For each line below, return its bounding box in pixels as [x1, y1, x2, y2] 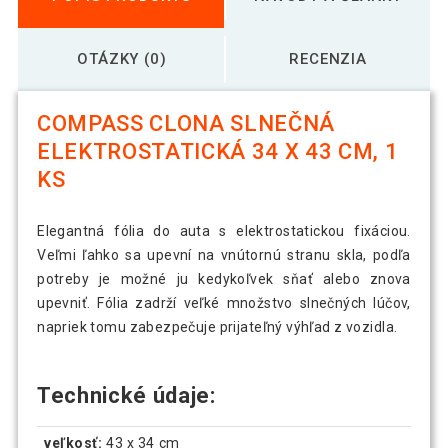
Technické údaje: [37, 383, 216, 409]
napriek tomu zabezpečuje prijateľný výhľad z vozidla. [37, 319, 398, 336]
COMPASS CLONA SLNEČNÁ [37, 111, 335, 137]
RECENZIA [288, 49, 368, 68]
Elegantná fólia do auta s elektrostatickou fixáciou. [37, 223, 411, 240]
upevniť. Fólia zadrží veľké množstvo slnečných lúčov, [37, 295, 411, 312]
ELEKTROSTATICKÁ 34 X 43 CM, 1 [37, 139, 399, 165]
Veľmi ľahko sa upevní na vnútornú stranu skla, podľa [37, 247, 411, 264]
